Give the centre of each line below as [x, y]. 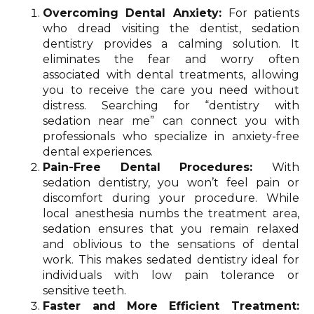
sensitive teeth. [85, 290]
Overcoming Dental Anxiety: [136, 13]
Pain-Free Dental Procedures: [157, 167]
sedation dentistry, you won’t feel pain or [171, 182]
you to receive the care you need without [171, 90]
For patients [264, 13]
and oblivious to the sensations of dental [171, 244]
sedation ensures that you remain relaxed [171, 228]
